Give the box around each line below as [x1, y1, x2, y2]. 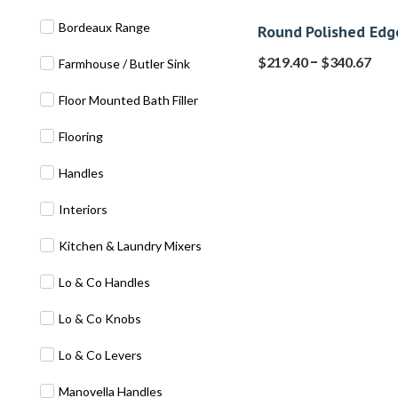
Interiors [59, 202, 107, 217]
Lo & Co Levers [59, 347, 142, 362]
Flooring [59, 129, 103, 144]
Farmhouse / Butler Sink [59, 56, 190, 71]
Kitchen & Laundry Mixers [59, 238, 202, 253]
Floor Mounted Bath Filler [59, 92, 198, 107]
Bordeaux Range [59, 20, 150, 35]
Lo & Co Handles [59, 275, 150, 290]
